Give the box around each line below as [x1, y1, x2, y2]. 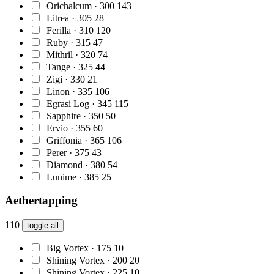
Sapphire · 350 [46, 110, 103, 121]
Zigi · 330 [46, 73, 85, 84]
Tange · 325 [46, 61, 93, 72]
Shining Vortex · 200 [46, 254, 127, 265]
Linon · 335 [46, 86, 92, 97]
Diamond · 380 [46, 159, 105, 170]
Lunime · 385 [46, 171, 99, 182]
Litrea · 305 [46, 12, 92, 23]
